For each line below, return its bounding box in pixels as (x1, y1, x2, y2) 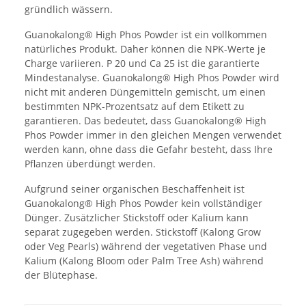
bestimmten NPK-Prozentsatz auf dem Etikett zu (25, 99, 245, 113)
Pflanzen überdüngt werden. (25, 156, 156, 170)
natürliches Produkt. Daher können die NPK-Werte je (25, 42, 266, 55)
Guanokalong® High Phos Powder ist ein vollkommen (25, 27, 267, 41)
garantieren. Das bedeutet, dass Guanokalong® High (25, 113, 266, 127)
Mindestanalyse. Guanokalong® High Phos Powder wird (25, 70, 279, 84)
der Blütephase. (25, 268, 98, 281)
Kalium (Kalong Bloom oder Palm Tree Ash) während (25, 253, 264, 267)
